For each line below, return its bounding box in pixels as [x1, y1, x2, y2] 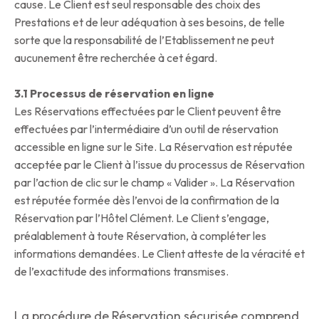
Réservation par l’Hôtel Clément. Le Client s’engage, [14, 211, 269, 226]
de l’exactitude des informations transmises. [14, 264, 229, 279]
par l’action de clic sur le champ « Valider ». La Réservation [14, 175, 295, 190]
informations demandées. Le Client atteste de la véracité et [14, 246, 305, 261]
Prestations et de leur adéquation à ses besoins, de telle [14, 15, 285, 30]
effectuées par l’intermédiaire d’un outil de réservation [14, 122, 278, 137]
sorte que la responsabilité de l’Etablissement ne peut [14, 33, 274, 48]
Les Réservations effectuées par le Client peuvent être [14, 104, 281, 119]
